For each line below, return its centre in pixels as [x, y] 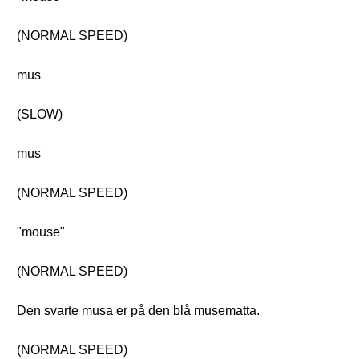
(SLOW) [40, 114]
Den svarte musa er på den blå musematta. [138, 311]
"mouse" [41, 232]
